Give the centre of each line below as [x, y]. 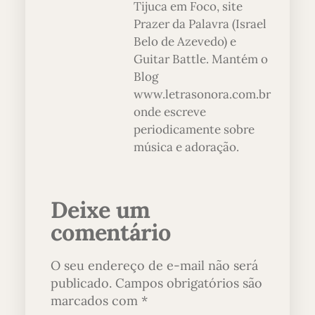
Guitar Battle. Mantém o [201, 59]
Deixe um [101, 210]
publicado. [81, 283]
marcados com [96, 301]
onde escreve [170, 112]
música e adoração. [186, 147]
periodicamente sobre [194, 130]
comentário [111, 232]
